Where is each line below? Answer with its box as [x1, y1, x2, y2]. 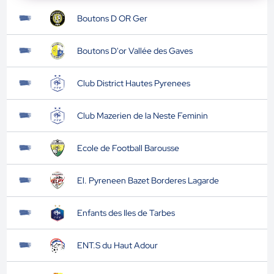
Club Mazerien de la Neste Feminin [76, 110, 208, 121]
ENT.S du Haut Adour [76, 240, 158, 251]
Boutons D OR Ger [76, 13, 147, 24]
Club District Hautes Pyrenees [76, 78, 190, 89]
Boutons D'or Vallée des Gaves [76, 45, 193, 56]
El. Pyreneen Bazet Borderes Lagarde [76, 175, 219, 186]
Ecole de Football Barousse [76, 143, 179, 154]
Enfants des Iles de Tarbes [76, 207, 175, 218]
